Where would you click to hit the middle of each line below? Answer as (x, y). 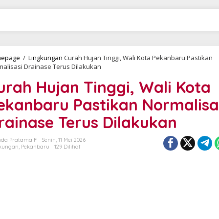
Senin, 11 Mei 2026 (64, 140)
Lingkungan (45, 58)
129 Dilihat (67, 147)
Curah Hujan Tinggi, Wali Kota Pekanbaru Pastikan (138, 58)
